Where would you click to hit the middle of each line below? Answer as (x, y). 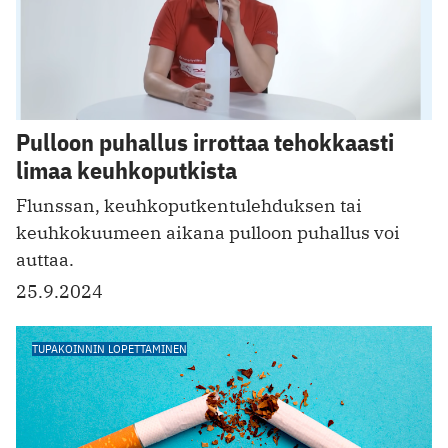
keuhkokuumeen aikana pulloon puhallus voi (208, 233)
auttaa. (45, 260)
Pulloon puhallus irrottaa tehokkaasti (205, 142)
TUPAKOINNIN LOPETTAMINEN (109, 349)
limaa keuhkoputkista (126, 170)
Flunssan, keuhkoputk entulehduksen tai (189, 206)
